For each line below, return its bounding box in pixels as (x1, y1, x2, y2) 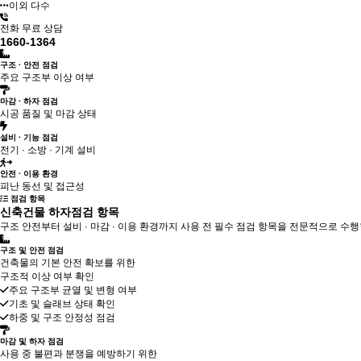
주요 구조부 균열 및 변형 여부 (9, 284, 137, 296)
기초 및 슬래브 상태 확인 (9, 298, 115, 309)
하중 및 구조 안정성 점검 (9, 312, 115, 323)
